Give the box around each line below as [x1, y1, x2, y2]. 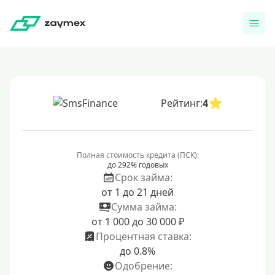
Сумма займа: [110, 200, 177, 214]
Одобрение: [115, 259, 172, 273]
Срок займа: [115, 171, 172, 184]
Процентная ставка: [96, 230, 192, 243]
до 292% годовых [107, 160, 168, 170]
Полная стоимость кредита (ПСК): [76, 150, 199, 160]
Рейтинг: [160, 96, 203, 110]
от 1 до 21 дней [101, 185, 174, 199]
